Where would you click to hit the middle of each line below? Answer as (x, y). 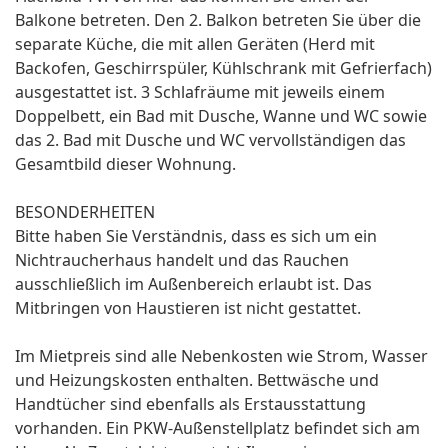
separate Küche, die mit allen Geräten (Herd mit (195, 44)
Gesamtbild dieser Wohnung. (125, 164)
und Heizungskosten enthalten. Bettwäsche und (197, 380)
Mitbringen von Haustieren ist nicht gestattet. (190, 308)
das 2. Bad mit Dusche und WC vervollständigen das (210, 140)
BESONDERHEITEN (85, 212)
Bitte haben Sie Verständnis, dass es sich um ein (196, 236)
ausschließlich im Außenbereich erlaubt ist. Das (193, 284)
